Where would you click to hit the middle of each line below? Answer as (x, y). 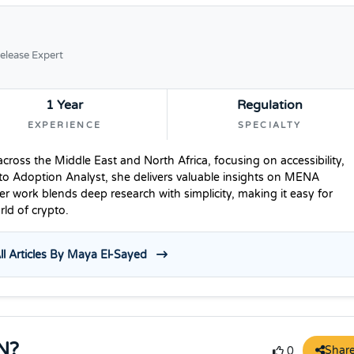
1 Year (64, 105)
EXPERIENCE (64, 125)
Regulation (269, 105)
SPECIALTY (270, 125)
